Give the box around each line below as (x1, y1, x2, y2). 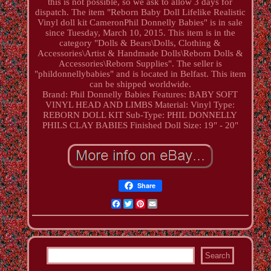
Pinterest (145, 198, 180, 209)
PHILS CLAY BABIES (42, 120, 128, 130)
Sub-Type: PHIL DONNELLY (126, 109, 238, 120)
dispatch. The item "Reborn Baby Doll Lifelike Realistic (34, 7, 246, 17)
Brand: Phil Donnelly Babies (42, 89, 151, 99)
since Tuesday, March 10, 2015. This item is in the (45, 27, 235, 38)
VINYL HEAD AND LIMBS (45, 99, 153, 109)
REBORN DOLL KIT (43, 109, 124, 120)
